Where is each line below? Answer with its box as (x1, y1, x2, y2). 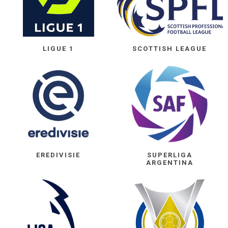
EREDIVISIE (36, 151, 81, 159)
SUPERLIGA (147, 151, 192, 159)
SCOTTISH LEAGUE (132, 44, 207, 52)
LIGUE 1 (43, 44, 74, 52)
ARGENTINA (146, 159, 193, 167)
